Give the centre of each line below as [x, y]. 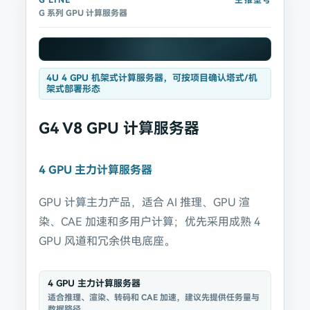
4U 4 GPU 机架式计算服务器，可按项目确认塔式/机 [152, 78]
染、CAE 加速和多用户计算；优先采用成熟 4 [149, 222]
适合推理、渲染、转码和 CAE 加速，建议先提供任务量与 [153, 298]
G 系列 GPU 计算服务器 [83, 13]
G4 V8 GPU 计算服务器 [119, 128]
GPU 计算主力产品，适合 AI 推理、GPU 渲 [144, 202]
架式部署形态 [73, 89]
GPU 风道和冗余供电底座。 [107, 241]
